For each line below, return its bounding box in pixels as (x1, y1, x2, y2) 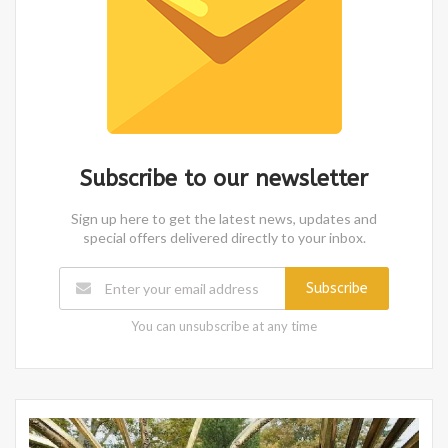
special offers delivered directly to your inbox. (82, 228, 366, 246)
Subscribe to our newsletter (80, 165, 368, 192)
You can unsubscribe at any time (131, 317, 317, 334)
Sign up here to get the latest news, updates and (71, 209, 377, 227)
